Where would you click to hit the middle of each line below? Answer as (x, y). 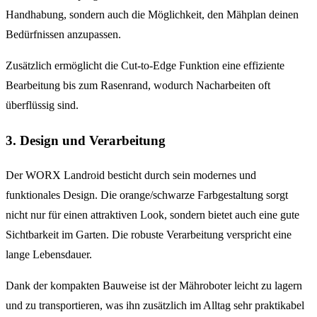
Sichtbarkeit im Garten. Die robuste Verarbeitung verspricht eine (149, 234)
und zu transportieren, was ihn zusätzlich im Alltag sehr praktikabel (155, 305)
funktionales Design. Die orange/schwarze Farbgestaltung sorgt (147, 195)
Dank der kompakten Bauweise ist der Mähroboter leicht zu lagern (154, 285)
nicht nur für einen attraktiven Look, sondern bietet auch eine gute (152, 214)
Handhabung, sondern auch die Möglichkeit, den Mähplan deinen (152, 15)
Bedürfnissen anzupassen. (63, 35)
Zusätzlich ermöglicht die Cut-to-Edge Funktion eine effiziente (145, 66)
